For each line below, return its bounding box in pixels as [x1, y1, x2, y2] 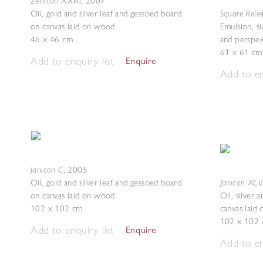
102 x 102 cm [31, 203, 83, 214]
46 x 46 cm [31, 34, 73, 45]
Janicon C [31, 164, 63, 175]
